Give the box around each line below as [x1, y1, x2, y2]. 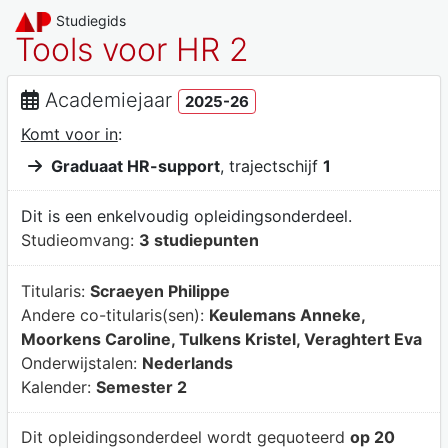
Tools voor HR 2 [15, 30, 249, 69]
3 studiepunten [138, 230, 259, 251]
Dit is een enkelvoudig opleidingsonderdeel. [20, 206, 352, 227]
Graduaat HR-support [50, 155, 220, 176]
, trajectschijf [219, 155, 323, 176]
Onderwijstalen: [20, 352, 142, 373]
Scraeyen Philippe [89, 280, 230, 301]
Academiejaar [44, 87, 172, 112]
